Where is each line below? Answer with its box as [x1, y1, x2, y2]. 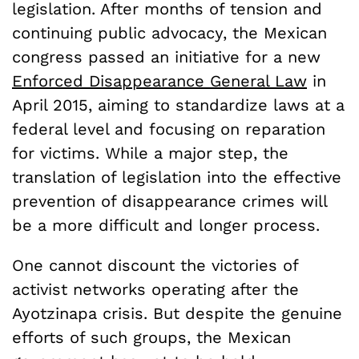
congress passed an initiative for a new [12, 46, 321, 67]
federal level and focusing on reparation [12, 119, 325, 139]
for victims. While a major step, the [12, 143, 288, 163]
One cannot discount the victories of [12, 255, 298, 275]
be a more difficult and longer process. [12, 215, 320, 235]
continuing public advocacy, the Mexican [12, 22, 327, 42]
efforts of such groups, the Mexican [12, 327, 291, 347]
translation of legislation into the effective [12, 167, 341, 187]
